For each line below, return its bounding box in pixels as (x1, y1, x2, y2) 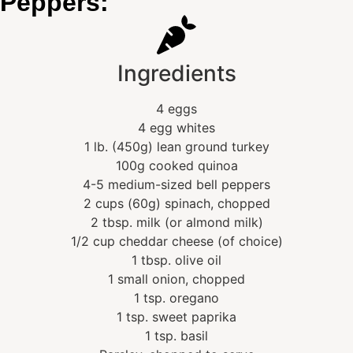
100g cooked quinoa (115, 158, 238, 174)
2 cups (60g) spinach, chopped (83, 195, 270, 212)
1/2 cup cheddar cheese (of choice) (70, 233, 283, 250)
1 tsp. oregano (134, 290, 219, 307)
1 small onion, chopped (108, 271, 245, 288)
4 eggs (156, 101, 197, 117)
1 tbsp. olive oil (132, 252, 221, 269)
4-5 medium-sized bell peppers (83, 176, 270, 193)
